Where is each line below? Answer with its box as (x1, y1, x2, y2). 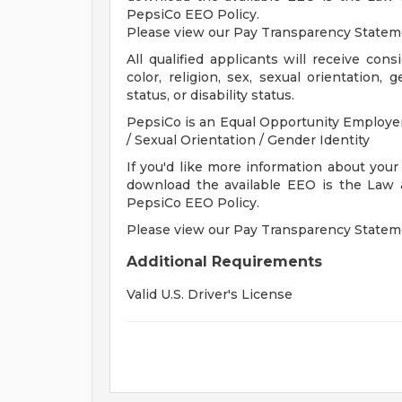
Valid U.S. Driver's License (127, 286, 293, 302)
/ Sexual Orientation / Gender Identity (127, 132, 370, 148)
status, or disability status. (127, 87, 294, 103)
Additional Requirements (127, 253, 322, 270)
